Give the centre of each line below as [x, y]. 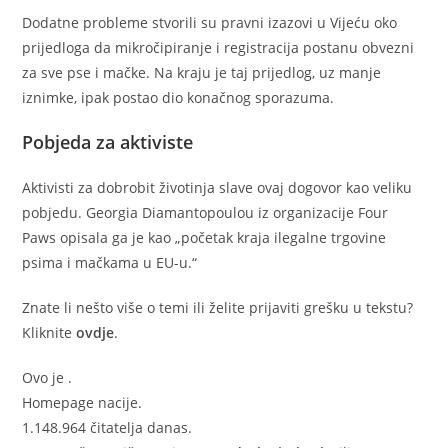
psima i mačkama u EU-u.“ [110, 262]
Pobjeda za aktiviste [108, 141]
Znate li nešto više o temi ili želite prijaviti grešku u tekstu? [218, 307]
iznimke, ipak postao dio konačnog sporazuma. [178, 97]
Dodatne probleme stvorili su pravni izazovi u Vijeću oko [210, 22]
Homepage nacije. [82, 402]
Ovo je [45, 377]
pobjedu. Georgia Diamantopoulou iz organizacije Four [205, 212]
